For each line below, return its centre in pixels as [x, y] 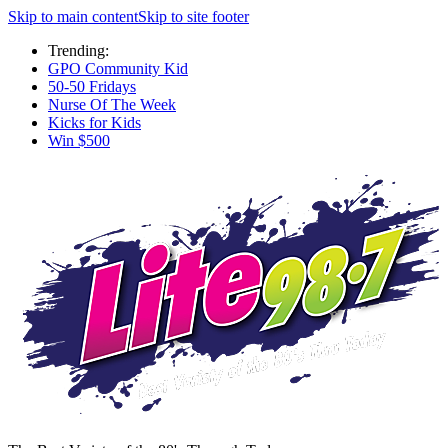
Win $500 [79, 140]
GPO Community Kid [118, 68]
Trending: [78, 50]
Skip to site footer [193, 16]
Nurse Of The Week [112, 104]
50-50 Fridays [92, 86]
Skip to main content [73, 16]
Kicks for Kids [94, 122]
